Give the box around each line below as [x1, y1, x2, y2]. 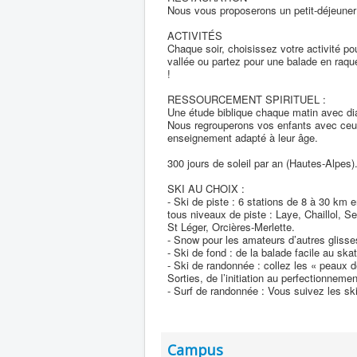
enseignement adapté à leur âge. [167, 130, 318, 145]
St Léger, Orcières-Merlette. [167, 219, 295, 234]
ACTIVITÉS [167, 28, 222, 43]
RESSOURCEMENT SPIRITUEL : [167, 92, 326, 107]
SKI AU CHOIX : [167, 181, 245, 196]
